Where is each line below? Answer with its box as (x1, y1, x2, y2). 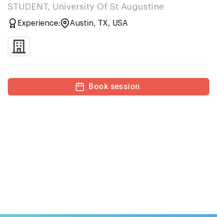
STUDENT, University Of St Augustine (8, 2, 164, 11)
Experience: (17, 19, 60, 27)
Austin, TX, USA (70, 19, 128, 27)
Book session (89, 82, 140, 91)
